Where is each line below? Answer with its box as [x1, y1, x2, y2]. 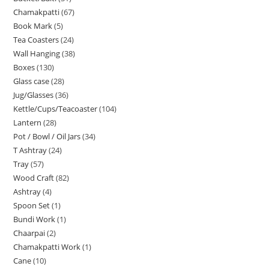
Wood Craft [13, 172, 55, 183]
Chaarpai [13, 227, 46, 238]
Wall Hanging [13, 47, 61, 59]
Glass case [13, 75, 50, 86]
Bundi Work [13, 213, 56, 225]
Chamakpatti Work [13, 241, 81, 252]
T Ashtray [13, 144, 47, 156]
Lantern [13, 116, 42, 128]
